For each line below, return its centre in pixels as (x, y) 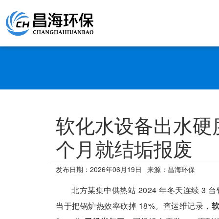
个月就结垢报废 (124, 148)
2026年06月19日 (116, 169)
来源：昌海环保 (171, 169)
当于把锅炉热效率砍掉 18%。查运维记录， (134, 206)
